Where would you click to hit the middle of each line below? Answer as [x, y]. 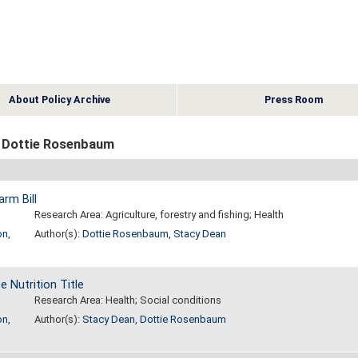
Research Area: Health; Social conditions [127, 300]
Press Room [294, 99]
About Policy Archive [59, 99]
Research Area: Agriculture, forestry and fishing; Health [159, 215]
